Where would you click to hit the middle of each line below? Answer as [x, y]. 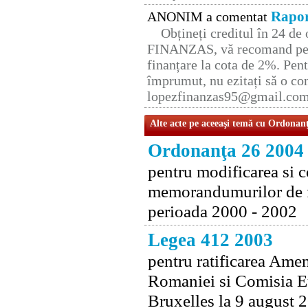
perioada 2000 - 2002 [222, 211]
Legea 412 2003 [210, 240]
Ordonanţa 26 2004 [226, 151]
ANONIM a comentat [209, 17]
